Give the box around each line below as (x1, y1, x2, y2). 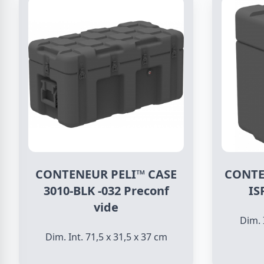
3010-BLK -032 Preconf (43, 183, 169, 199)
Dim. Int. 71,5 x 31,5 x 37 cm (45, 230, 167, 243)
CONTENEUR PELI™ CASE (35, 166, 177, 182)
